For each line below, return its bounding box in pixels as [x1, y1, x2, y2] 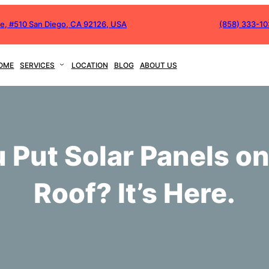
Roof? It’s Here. [34, 176, 235, 210]
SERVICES [20, 61, 55, 70]
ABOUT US [139, 61, 177, 70]
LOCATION [71, 61, 108, 70]
